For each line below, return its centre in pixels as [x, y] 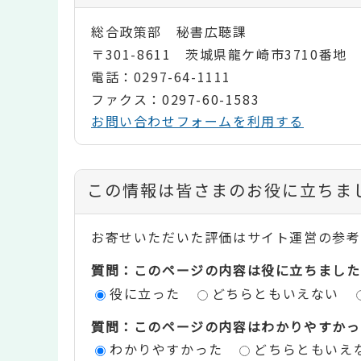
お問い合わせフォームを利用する [197, 121]
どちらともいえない [275, 293]
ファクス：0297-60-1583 [176, 100]
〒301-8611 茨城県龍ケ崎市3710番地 [219, 54]
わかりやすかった [166, 349]
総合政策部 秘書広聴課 [169, 32]
